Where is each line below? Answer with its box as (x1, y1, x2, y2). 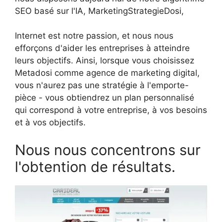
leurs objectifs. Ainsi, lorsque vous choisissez (15, 55, 194, 66)
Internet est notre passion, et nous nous (15, 31, 173, 41)
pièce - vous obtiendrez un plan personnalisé (15, 93, 194, 103)
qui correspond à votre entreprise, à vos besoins (15, 105, 207, 115)
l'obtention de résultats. (15, 158, 175, 175)
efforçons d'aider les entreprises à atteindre (15, 43, 190, 54)
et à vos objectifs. (15, 117, 86, 128)
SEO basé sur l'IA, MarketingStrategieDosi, (15, 5, 184, 16)
